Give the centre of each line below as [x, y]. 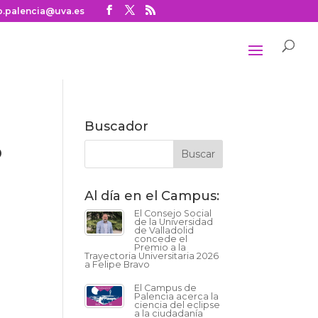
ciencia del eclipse [177, 305]
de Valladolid [164, 230]
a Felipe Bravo [117, 264]
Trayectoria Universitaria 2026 [152, 256]
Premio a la [160, 247]
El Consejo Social [173, 213]
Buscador [117, 126]
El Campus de [166, 288]
